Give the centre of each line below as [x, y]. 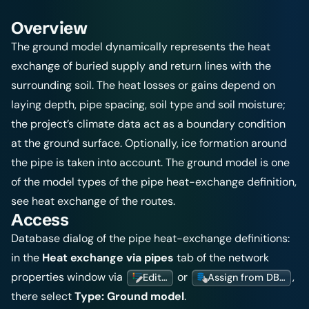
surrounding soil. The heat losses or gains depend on [143, 85]
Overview [49, 28]
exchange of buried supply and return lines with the [141, 66]
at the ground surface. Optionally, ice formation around [149, 143]
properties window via [68, 277]
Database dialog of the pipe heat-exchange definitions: [150, 238]
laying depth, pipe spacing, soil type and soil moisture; [148, 104]
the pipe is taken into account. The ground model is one [150, 162]
